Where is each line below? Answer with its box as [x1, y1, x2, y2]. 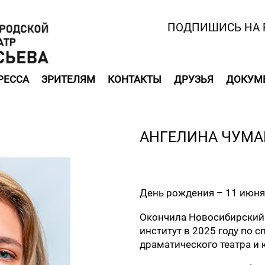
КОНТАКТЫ [108, 73, 161, 85]
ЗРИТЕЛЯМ [41, 73, 95, 85]
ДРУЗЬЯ [174, 73, 214, 85]
